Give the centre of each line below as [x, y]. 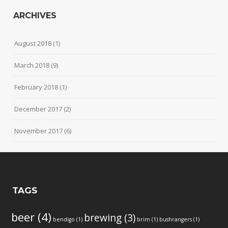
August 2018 [33, 44]
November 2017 [39, 131]
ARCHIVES [35, 16]
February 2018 [36, 87]
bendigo [64, 220]
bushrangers [176, 220]
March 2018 [32, 65]
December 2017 [38, 109]
